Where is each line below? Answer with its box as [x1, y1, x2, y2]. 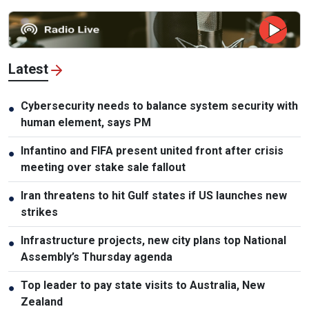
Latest [8, 61, 48, 78]
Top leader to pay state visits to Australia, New [21, 279, 265, 292]
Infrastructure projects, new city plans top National [21, 234, 286, 248]
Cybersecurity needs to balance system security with [21, 99, 298, 113]
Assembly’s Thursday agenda [21, 250, 172, 264]
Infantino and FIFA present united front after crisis [21, 144, 283, 158]
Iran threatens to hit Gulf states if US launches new [21, 189, 287, 203]
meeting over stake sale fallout [21, 161, 186, 175]
